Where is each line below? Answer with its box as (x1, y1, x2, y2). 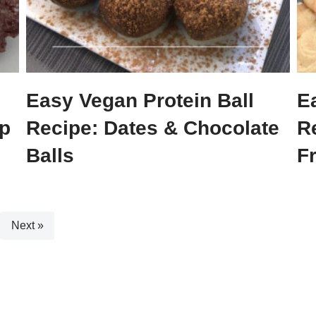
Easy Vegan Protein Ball (26, 89, 255, 111)
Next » (11, 219, 44, 231)
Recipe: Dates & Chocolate (26, 116, 280, 139)
